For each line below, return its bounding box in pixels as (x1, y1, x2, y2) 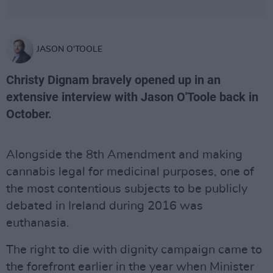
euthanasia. (6, 217, 69, 229)
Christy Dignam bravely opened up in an (6, 73, 221, 87)
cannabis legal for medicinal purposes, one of (6, 166, 254, 178)
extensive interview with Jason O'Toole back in (6, 90, 258, 104)
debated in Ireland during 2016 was (6, 200, 203, 212)
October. (6, 107, 52, 121)
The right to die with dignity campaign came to (6, 244, 262, 256)
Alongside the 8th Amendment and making (6, 149, 243, 161)
